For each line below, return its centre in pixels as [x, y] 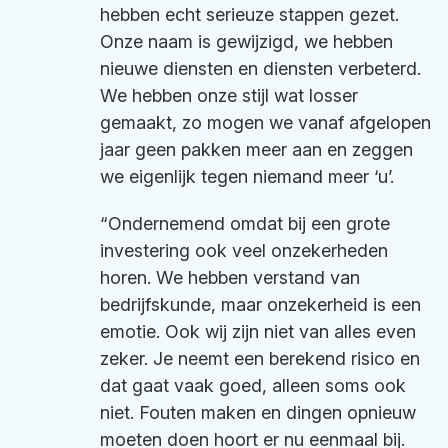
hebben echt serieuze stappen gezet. [249, 14]
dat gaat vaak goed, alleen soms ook [253, 385]
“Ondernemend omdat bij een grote [245, 223]
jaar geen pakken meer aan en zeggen [256, 149]
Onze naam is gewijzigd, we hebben [246, 41]
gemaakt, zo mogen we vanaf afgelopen [265, 122]
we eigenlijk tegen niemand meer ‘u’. [247, 176]
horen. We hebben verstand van [230, 277]
